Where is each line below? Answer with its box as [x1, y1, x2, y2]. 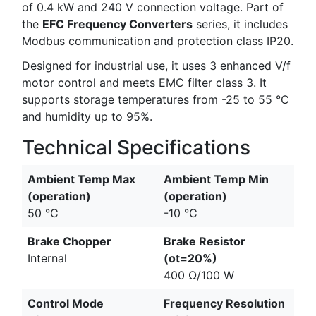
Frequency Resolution [164, 296, 285, 310]
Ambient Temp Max [28, 171, 135, 186]
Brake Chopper [28, 233, 111, 248]
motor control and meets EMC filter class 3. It [22, 75, 267, 90]
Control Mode [28, 296, 104, 310]
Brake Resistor [164, 233, 245, 248]
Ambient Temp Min [164, 171, 269, 186]
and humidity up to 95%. [22, 109, 152, 123]
